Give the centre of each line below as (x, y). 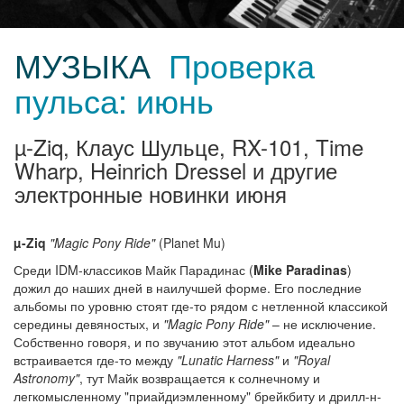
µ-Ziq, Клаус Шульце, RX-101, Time (189, 147)
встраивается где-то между (95, 360)
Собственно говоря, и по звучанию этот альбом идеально (184, 342)
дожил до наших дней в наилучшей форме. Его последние (188, 288)
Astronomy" (46, 378)
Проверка (242, 64)
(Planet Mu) (190, 243)
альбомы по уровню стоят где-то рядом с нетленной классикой (201, 306)
